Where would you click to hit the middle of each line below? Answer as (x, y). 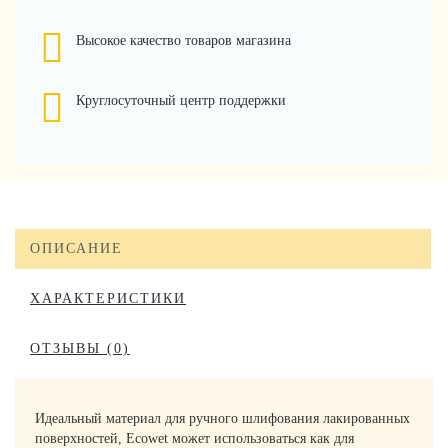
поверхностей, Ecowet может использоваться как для (194, 438)
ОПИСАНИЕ (76, 248)
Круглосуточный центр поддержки (181, 100)
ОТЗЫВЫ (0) (80, 348)
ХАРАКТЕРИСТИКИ (108, 298)
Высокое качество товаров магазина (183, 40)
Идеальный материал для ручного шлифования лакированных (222, 418)
